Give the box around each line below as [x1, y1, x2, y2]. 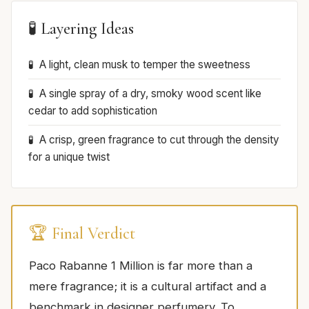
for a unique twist [28, 150, 110, 163]
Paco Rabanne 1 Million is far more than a [29, 258, 252, 272]
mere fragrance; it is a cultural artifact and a [29, 279, 266, 293]
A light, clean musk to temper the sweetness [39, 57, 250, 71]
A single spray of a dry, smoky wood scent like [39, 86, 261, 100]
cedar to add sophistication [28, 103, 157, 117]
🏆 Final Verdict [29, 223, 135, 243]
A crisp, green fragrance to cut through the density [39, 132, 279, 146]
